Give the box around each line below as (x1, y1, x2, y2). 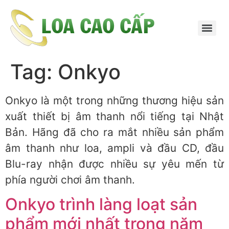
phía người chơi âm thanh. (5, 173, 135, 186)
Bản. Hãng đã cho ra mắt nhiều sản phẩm (5, 126, 224, 139)
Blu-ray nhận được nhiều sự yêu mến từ (5, 157, 224, 170)
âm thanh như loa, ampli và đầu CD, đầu (5, 142, 224, 154)
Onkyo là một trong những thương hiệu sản (5, 94, 224, 107)
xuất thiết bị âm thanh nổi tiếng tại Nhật (5, 110, 224, 123)
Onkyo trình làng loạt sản (5, 194, 197, 215)
